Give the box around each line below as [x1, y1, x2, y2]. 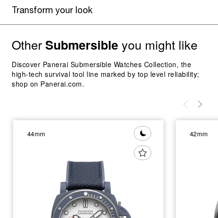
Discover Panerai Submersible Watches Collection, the [12, 59, 191, 69]
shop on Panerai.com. [12, 79, 84, 89]
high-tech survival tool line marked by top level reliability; [12, 69, 200, 79]
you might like [118, 36, 198, 53]
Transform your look [12, 7, 92, 15]
